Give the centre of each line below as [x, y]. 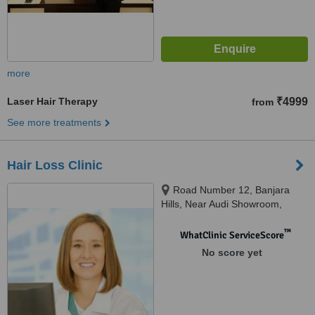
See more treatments [54, 122]
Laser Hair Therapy [52, 101]
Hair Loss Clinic [55, 165]
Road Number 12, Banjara [231, 190]
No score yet [232, 252]
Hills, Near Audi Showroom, [221, 204]
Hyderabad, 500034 [205, 218]
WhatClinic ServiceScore [232, 235]
